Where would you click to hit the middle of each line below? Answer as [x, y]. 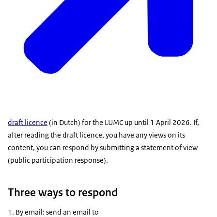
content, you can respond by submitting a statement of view [103, 148]
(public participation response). [59, 160]
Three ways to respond [63, 193]
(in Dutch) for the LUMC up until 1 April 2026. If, [123, 123]
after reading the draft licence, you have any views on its [96, 135]
